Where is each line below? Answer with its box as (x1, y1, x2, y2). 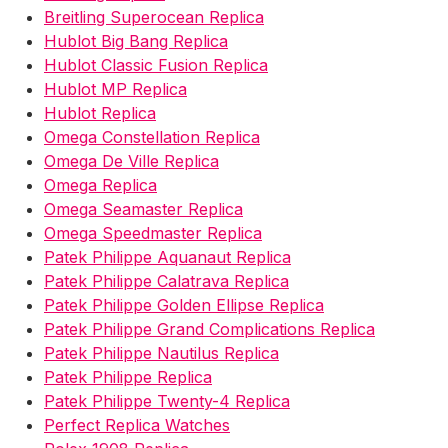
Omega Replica (44, 175, 157, 196)
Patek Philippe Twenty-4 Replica (44, 391, 290, 412)
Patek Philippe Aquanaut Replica (44, 247, 291, 268)
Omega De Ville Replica (44, 151, 219, 172)
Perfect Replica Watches (44, 415, 230, 436)
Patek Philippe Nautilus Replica (44, 343, 279, 364)
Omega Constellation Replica (44, 127, 260, 148)
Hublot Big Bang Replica (44, 31, 228, 52)
